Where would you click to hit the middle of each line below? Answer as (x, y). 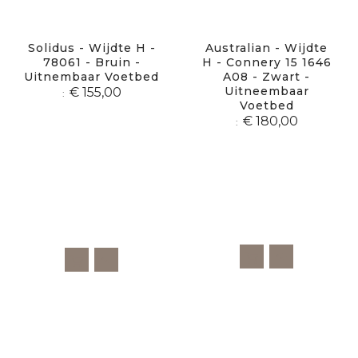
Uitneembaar (267, 91)
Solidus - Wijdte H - (91, 48)
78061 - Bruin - (91, 63)
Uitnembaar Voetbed (91, 77)
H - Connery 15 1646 (267, 63)
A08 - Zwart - (267, 77)
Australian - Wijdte (267, 48)
